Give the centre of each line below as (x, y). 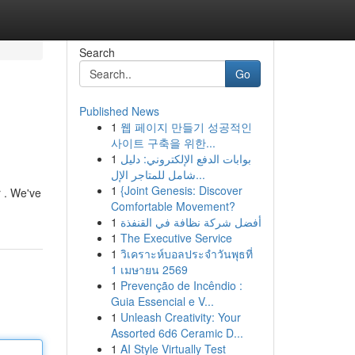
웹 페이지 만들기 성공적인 (186, 127)
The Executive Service (176, 238)
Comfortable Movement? (173, 206)
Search (97, 52)
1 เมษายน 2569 (149, 269)
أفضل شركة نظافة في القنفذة (191, 222)
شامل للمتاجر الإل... (200, 174)
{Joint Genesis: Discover (181, 190)
